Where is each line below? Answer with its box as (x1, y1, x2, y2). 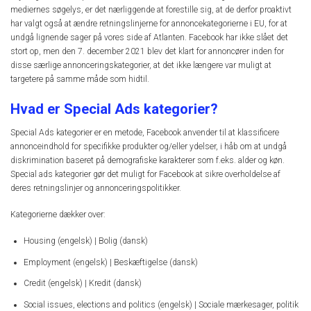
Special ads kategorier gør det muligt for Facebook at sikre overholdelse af (10, 169, 280, 179)
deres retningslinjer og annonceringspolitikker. (10, 183, 181, 193)
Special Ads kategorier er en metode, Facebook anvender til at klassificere (10, 127, 279, 137)
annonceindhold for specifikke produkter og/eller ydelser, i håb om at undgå (10, 141, 287, 151)
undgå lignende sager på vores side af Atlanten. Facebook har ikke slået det (10, 33, 288, 43)
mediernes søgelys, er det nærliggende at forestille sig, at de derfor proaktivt (10, 5, 292, 15)
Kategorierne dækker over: (10, 209, 106, 219)
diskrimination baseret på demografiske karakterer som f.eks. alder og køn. (10, 155, 285, 165)
